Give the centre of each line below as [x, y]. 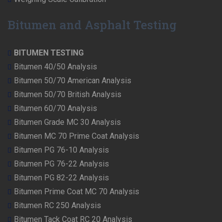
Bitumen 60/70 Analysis [55, 109]
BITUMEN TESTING [49, 53]
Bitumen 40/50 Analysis [55, 67]
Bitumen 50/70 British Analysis [68, 95]
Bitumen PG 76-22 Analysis [61, 164]
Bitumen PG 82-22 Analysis [61, 178]
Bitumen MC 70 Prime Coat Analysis [77, 136]
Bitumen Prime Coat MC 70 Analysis [77, 192]
